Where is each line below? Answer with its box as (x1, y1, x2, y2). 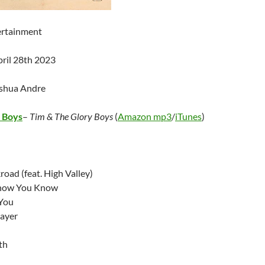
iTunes (175, 111, 202, 122)
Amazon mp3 (118, 111, 172, 122)
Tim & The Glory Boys (30, 111, 115, 122)
